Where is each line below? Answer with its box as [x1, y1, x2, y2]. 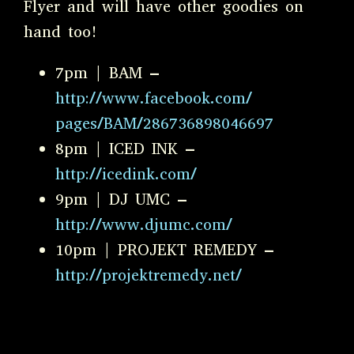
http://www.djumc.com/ [55, 213, 232, 235]
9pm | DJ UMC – [55, 188, 187, 210]
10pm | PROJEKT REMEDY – [55, 239, 274, 261]
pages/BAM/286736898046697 [55, 112, 273, 134]
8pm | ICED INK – [55, 137, 195, 160]
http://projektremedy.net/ [55, 264, 242, 286]
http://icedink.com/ [55, 163, 197, 185]
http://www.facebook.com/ [55, 87, 252, 109]
